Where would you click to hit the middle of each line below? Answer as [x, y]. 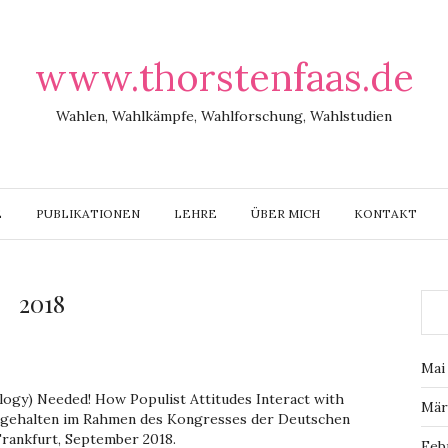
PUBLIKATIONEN [88, 213]
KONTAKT [385, 213]
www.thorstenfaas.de [224, 77]
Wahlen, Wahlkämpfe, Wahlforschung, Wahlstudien [224, 116]
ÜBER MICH [285, 213]
